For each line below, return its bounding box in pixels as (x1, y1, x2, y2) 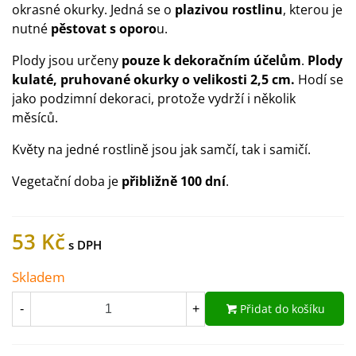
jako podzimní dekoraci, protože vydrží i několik (12, 90, 296, 107)
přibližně (122, 172, 177, 190)
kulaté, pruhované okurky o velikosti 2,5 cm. (12, 71, 298, 88)
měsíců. (12, 109, 58, 126)
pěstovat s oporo (51, 20, 157, 37)
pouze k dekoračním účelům (118, 52, 301, 69)
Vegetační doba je (12, 172, 122, 190)
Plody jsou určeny (12, 52, 118, 69)
